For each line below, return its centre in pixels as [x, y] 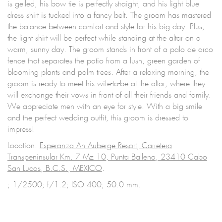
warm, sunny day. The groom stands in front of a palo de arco [110, 50]
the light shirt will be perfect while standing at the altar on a [104, 39]
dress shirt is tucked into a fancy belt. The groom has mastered [109, 16]
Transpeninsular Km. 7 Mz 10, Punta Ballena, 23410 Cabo [107, 158]
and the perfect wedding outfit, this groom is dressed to [98, 118]
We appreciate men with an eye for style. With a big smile [105, 107]
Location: [24, 146]
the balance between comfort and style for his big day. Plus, [106, 27]
